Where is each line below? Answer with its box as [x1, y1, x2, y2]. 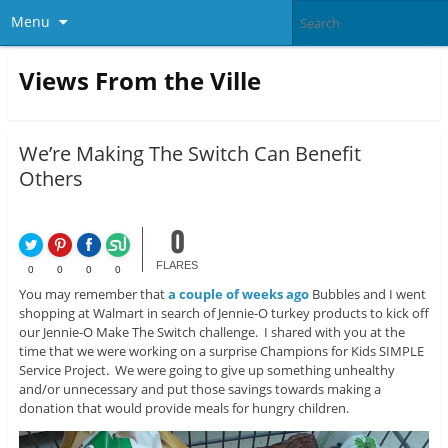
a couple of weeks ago [167, 285, 309, 304]
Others [18, 165, 83, 193]
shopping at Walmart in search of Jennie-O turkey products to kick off [18, 304, 429, 323]
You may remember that [18, 285, 168, 304]
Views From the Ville [18, 63, 261, 97]
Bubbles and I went [308, 285, 426, 304]
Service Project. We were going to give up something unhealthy [18, 361, 395, 380]
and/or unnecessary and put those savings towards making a [18, 380, 381, 399]
